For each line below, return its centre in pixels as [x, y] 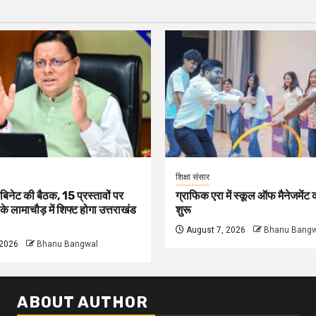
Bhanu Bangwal [67, 244]
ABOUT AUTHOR [83, 302]
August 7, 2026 [215, 230]
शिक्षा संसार [193, 177]
